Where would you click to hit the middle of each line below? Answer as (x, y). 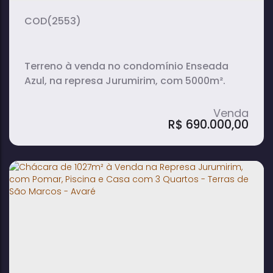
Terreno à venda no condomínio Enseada (126, 66)
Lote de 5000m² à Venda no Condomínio (142, 194)
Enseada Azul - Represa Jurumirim (125, 211)
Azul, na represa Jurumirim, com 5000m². (125, 81)
